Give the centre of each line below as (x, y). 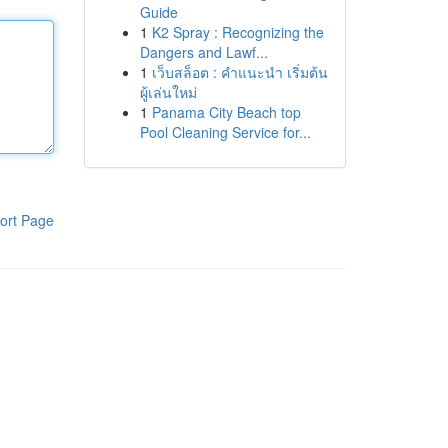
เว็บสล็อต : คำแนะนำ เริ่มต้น (239, 72)
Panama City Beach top (226, 112)
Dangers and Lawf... (203, 52)
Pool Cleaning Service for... (225, 132)
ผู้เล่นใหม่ (168, 92)
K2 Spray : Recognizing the (237, 32)
